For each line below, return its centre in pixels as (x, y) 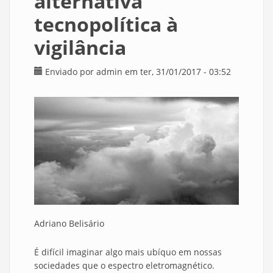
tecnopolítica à (106, 24)
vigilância (80, 47)
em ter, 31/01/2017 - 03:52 (177, 72)
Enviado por (71, 72)
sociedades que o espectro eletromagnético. (124, 266)
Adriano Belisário (69, 224)
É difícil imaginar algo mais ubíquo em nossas (128, 252)
